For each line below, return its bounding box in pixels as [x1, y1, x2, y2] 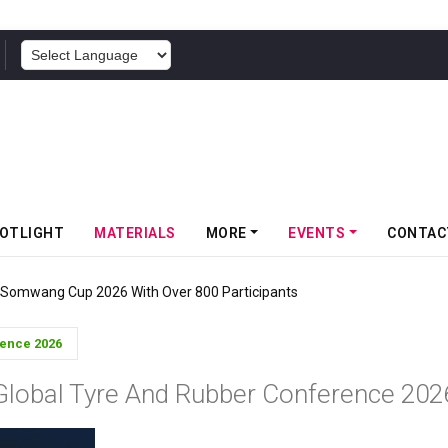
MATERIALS [94, 225, 176, 241]
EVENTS [288, 225, 346, 241]
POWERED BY [170, 49, 258, 63]
